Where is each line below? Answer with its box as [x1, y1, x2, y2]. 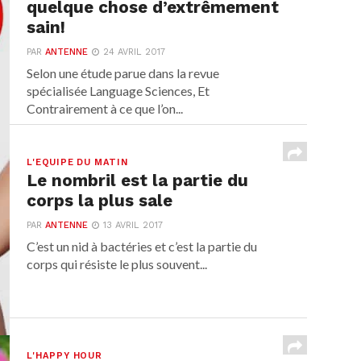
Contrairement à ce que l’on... [27, 101, 184, 116]
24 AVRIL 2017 [103, 47, 166, 57]
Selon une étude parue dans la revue [27, 65, 220, 81]
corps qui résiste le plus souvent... [27, 256, 208, 272]
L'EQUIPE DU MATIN [27, 157, 128, 168]
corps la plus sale [27, 191, 173, 210]
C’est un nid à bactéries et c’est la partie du [27, 239, 258, 254]
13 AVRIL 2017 [103, 220, 164, 230]
